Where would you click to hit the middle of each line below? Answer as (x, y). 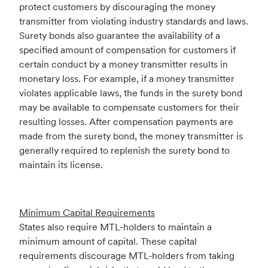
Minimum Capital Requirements (87, 213)
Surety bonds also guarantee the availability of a (120, 36)
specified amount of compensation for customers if (127, 50)
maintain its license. (61, 165)
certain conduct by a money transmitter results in (124, 64)
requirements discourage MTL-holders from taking (127, 256)
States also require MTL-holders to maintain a (115, 227)
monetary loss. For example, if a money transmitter (127, 79)
